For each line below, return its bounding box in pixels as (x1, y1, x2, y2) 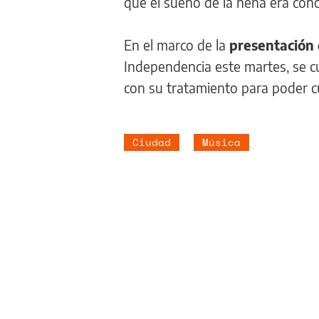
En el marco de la (124, 36, 229, 53)
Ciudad (132, 134, 171, 150)
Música (202, 134, 241, 150)
